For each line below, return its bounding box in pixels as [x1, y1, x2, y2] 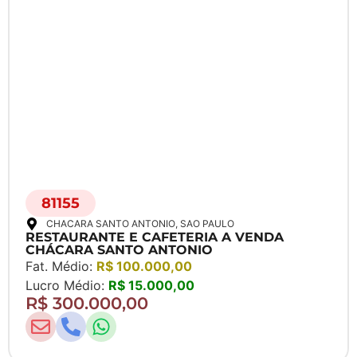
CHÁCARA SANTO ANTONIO [25, 242, 213, 258]
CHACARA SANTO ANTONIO [46, 218, 175, 230]
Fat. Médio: [25, 258, 96, 275]
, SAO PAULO [175, 218, 234, 230]
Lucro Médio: [25, 277, 108, 294]
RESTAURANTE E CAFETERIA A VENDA [25, 229, 284, 245]
